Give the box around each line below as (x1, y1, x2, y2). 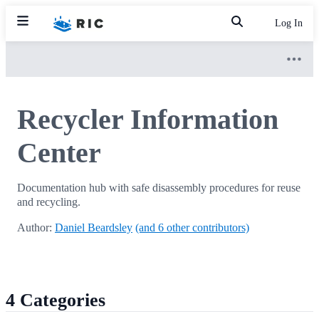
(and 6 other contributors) (135, 221, 249, 234)
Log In (275, 18, 303, 28)
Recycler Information (17, 103, 278, 136)
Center (17, 137, 101, 169)
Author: (17, 221, 55, 234)
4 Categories (6, 290, 105, 311)
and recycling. (17, 196, 80, 209)
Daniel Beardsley (55, 221, 132, 234)
